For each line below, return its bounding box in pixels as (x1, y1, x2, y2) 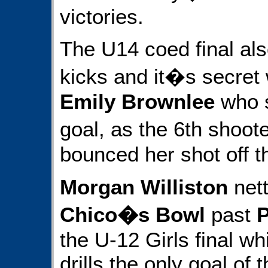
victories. (60, 4, 144, 28)
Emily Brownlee (60, 90, 215, 114)
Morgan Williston (60, 175, 228, 199)
